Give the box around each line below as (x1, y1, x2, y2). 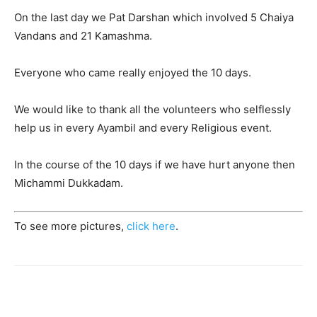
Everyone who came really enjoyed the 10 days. (14, 65, 251, 79)
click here (127, 219, 175, 234)
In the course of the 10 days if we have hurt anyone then (14, 157, 295, 171)
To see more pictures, (14, 219, 127, 234)
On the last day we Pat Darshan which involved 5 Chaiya (14, 10, 294, 24)
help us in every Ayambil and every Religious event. (14, 120, 272, 134)
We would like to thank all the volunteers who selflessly (14, 102, 291, 116)
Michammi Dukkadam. (14, 175, 123, 190)
